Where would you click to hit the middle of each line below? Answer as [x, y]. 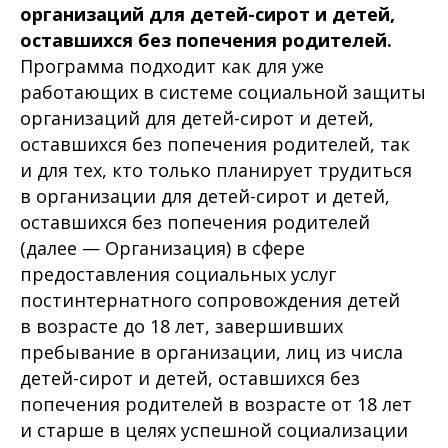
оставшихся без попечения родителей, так [215, 144]
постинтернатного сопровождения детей [210, 300]
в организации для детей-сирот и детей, [205, 196]
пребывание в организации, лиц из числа [211, 352]
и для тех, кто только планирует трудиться [216, 170]
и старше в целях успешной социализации [214, 430]
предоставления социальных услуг [178, 274]
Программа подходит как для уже [172, 66]
